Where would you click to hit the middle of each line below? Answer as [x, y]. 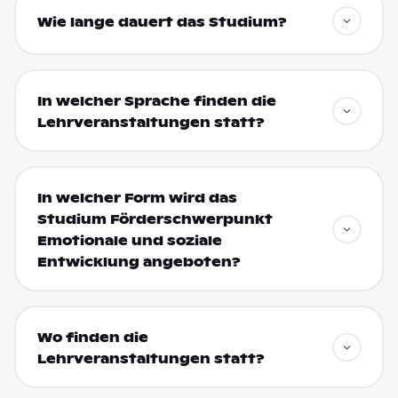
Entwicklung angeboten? [139, 262]
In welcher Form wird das [137, 198]
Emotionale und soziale [129, 240]
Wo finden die [92, 337]
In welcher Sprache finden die [156, 101]
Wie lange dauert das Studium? [162, 22]
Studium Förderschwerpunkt [155, 219]
